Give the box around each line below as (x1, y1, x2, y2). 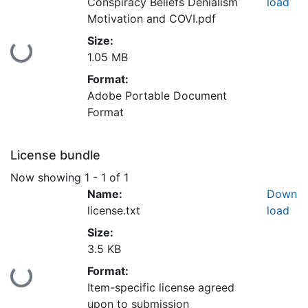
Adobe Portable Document (87, 89, 227, 103)
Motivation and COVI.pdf (87, 12, 216, 26)
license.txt (87, 203, 140, 217)
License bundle (10, 148, 100, 163)
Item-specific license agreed (87, 280, 234, 294)
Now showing (10, 170, 85, 184)
